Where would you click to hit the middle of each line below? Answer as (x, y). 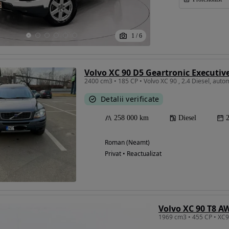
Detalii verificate (130, 99)
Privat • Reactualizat (133, 153)
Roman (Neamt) (127, 142)
